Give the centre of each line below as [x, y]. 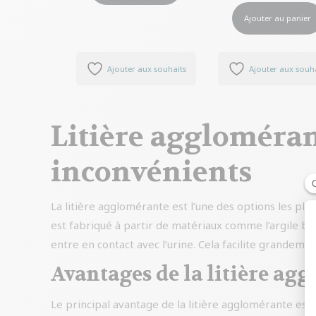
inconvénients [151, 172]
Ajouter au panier [278, 18]
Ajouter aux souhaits [146, 68]
